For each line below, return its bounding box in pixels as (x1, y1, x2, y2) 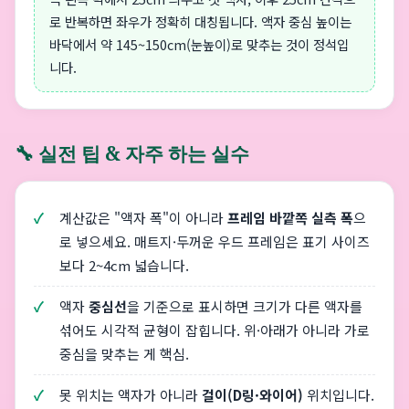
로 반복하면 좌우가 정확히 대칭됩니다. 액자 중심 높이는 (49, 12, 351, 31)
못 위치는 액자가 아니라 (59, 385, 202, 404)
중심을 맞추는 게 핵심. (59, 344, 189, 363)
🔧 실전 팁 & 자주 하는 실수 (15, 141, 249, 166)
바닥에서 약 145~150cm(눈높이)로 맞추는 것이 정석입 (49, 35, 349, 54)
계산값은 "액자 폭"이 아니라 (59, 208, 227, 227)
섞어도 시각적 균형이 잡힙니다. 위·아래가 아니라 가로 (59, 320, 370, 340)
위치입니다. (303, 385, 374, 404)
